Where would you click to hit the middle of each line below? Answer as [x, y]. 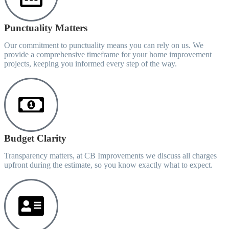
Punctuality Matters [46, 28]
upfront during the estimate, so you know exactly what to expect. [108, 165]
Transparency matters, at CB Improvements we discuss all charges [110, 156]
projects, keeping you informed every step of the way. [90, 64]
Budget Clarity [35, 138]
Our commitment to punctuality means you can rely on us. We [104, 45]
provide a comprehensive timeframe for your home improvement [108, 54]
